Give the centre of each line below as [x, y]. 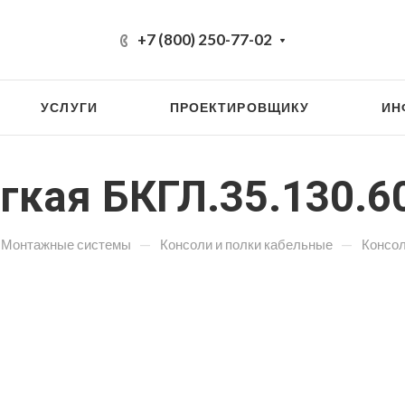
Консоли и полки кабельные [246, 244]
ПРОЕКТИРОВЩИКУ [240, 107]
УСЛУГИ [69, 107]
